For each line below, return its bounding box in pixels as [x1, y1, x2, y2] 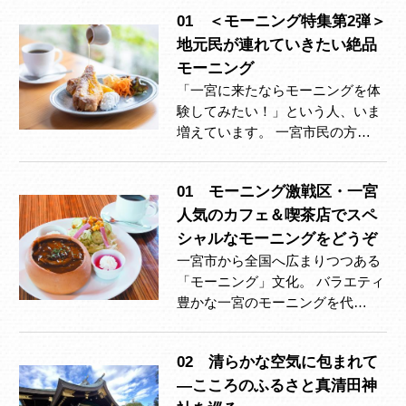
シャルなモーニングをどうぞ [177, 230, 377, 248]
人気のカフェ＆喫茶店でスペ [177, 207, 377, 225]
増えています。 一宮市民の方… [177, 125, 371, 140]
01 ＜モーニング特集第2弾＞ [177, 13, 386, 31]
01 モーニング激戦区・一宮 [177, 183, 378, 201]
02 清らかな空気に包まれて [177, 353, 378, 372]
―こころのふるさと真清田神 [177, 377, 377, 395]
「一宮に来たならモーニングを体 [177, 83, 381, 99]
